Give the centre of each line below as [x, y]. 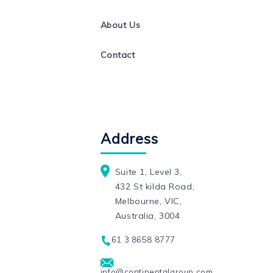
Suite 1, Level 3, [148, 172]
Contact [118, 55]
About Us [120, 25]
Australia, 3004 [147, 215]
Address [129, 138]
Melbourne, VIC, [148, 201]
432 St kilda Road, [155, 186]
